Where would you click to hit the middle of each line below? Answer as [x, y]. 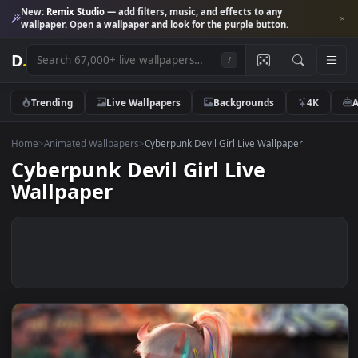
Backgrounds [270, 113]
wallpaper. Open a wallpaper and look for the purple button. [172, 27]
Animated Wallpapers [101, 159]
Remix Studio [84, 13]
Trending [58, 113]
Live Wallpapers [159, 113]
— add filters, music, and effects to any [215, 13]
